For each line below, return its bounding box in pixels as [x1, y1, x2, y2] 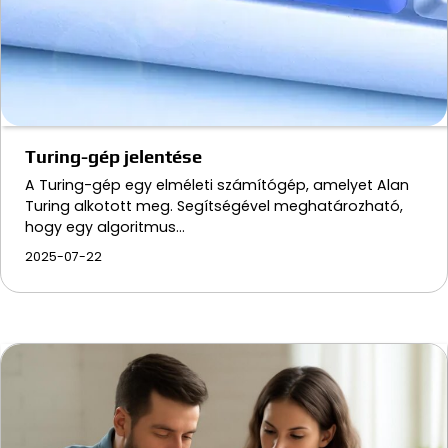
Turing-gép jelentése [25, 145, 202, 167]
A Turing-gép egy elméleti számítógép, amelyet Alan [25, 174, 409, 195]
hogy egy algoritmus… [25, 216, 185, 237]
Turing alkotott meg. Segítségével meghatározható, [25, 195, 403, 216]
